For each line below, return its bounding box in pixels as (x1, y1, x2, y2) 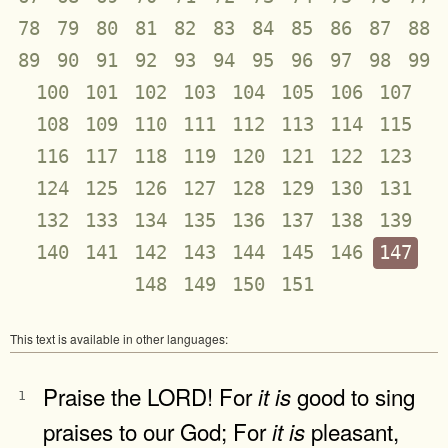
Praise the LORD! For (43, 379, 258, 412)
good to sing (291, 379, 415, 412)
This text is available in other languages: (10, 329, 228, 347)
